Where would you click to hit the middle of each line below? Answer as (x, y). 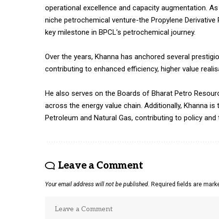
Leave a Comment (100, 166)
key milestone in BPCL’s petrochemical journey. (120, 33)
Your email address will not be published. (97, 185)
